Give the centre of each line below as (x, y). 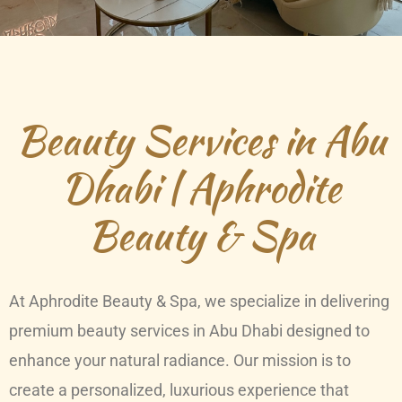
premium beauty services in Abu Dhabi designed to (189, 331)
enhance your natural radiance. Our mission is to (180, 360)
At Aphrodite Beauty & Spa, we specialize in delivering (199, 301)
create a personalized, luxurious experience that (179, 390)
